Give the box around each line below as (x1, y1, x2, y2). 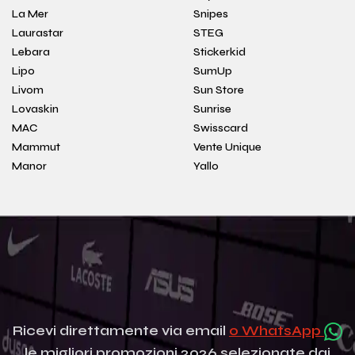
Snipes (193, 7, 228, 21)
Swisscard (193, 121, 248, 135)
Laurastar (12, 26, 63, 40)
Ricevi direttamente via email (13, 321, 229, 339)
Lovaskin (12, 102, 59, 116)
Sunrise (193, 102, 231, 116)
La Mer (12, 7, 48, 21)
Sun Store (193, 83, 244, 97)
